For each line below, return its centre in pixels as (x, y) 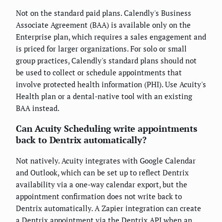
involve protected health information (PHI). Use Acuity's (111, 84)
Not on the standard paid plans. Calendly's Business (104, 13)
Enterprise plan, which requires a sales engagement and (111, 36)
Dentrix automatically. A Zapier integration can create (109, 208)
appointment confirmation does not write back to (99, 196)
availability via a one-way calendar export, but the (102, 184)
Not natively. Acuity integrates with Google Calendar (106, 160)
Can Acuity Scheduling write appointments (107, 128)
